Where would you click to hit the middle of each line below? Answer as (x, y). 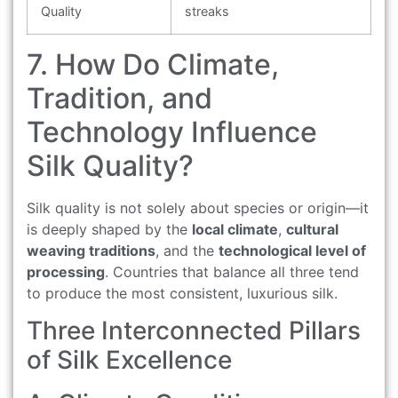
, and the (187, 250)
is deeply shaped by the (109, 229)
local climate (235, 229)
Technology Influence (172, 131)
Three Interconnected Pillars (194, 331)
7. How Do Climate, (153, 64)
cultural (312, 229)
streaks (207, 11)
